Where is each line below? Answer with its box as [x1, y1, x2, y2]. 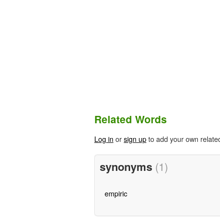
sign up [124, 134, 146, 144]
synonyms [99, 158, 155, 174]
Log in [94, 134, 113, 144]
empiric [104, 188, 127, 198]
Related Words [94, 112, 167, 127]
